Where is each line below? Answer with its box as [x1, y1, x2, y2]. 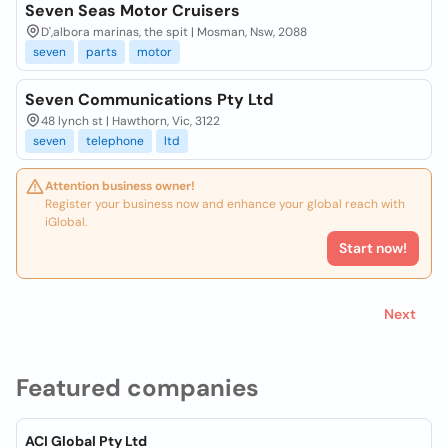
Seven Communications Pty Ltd [25, 89, 273, 110]
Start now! [339, 239, 407, 257]
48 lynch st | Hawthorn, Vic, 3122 [41, 113, 220, 129]
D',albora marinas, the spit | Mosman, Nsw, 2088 [41, 24, 307, 40]
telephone [86, 133, 144, 149]
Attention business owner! [45, 178, 195, 194]
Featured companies [16, 372, 259, 403]
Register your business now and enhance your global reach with [45, 196, 405, 212]
